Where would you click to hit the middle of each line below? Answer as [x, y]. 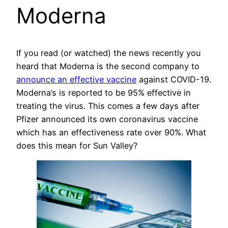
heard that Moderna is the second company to [108, 66]
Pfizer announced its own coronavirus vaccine [107, 119]
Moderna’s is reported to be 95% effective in [104, 92]
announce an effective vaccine [76, 79]
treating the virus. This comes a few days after [108, 106]
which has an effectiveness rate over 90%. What [111, 132]
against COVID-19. [174, 79]
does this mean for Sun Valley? [77, 145]
